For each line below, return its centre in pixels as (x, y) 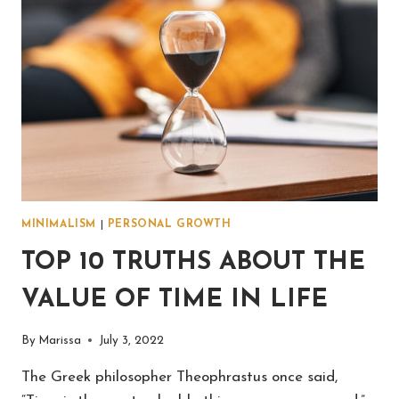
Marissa (60, 340)
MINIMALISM (59, 225)
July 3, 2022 (132, 340)
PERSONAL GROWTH (169, 225)
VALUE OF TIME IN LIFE (175, 301)
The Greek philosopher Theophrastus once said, (179, 377)
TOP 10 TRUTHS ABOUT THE (193, 263)
